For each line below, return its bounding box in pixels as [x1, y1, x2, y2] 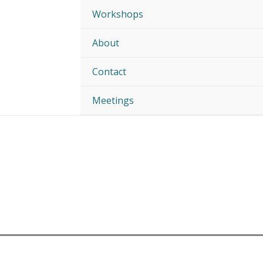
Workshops [92, 8, 143, 21]
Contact [92, 65, 126, 78]
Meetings [92, 94, 134, 107]
